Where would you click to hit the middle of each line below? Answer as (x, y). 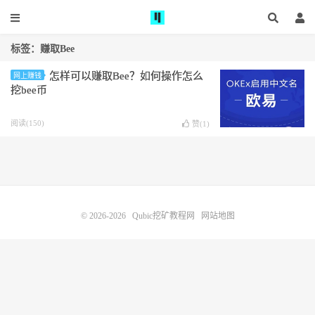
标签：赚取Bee (43, 49)
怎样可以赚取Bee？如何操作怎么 (126, 76)
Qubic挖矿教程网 (163, 216)
